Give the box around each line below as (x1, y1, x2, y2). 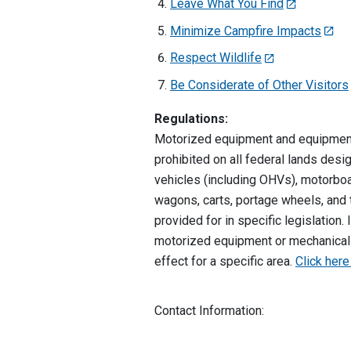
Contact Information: (154, 302, 264, 318)
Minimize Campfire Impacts (170, 23, 321, 38)
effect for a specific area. (154, 253, 295, 269)
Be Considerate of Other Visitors (170, 78, 349, 93)
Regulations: (154, 110, 228, 126)
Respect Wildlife (170, 50, 262, 66)
